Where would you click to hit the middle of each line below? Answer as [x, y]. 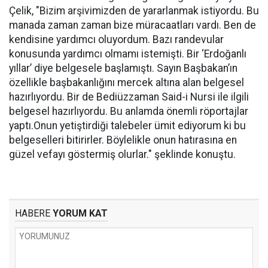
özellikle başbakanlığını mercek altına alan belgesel [127, 83]
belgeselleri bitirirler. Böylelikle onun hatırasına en [123, 140]
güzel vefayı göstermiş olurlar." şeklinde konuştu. [122, 154]
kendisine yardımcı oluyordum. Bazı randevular [116, 39]
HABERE [33, 213]
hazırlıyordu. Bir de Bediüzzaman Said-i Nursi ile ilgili [129, 97]
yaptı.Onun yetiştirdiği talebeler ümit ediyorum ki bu [127, 126]
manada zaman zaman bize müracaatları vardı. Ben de [133, 25]
